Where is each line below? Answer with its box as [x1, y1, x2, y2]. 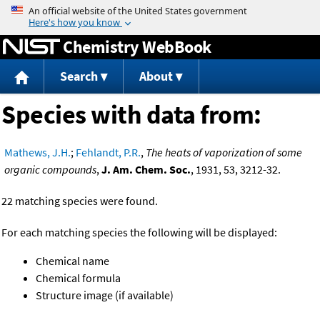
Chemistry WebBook [63, 35, 211, 58]
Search [59, 68, 98, 85]
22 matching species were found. [1, 194, 158, 209]
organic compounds [4, 162, 96, 177]
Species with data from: [1, 99, 261, 131]
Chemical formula [36, 271, 121, 286]
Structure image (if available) [36, 288, 174, 303]
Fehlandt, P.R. [76, 145, 141, 160]
